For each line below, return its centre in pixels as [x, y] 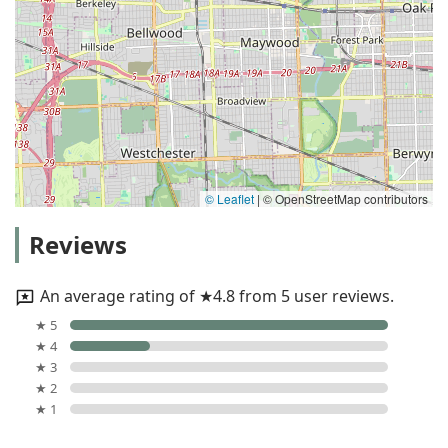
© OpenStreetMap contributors [344, 198]
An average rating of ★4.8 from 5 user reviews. [217, 295]
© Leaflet [229, 198]
